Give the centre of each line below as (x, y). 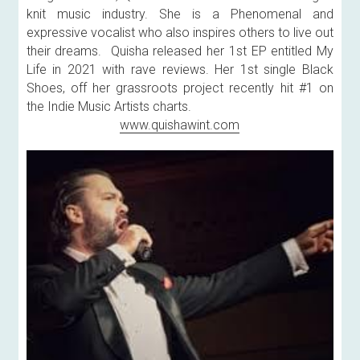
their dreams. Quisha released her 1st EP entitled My (180, 51)
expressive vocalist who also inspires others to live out (180, 33)
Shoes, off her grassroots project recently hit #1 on (180, 88)
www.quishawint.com (180, 125)
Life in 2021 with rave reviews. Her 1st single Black (180, 70)
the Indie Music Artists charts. (108, 107)
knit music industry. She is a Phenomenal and (180, 14)
